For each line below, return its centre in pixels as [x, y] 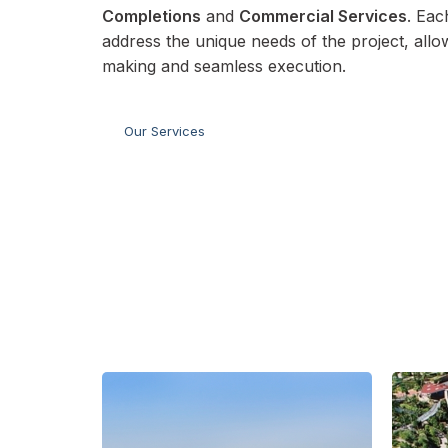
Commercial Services [323, 16]
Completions [151, 16]
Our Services [165, 131]
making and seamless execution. [224, 66]
